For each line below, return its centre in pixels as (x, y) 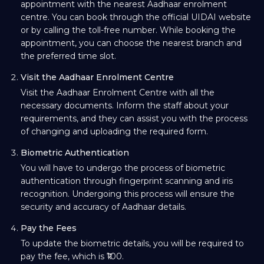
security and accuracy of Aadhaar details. (103, 207)
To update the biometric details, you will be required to (132, 243)
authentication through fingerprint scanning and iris (127, 181)
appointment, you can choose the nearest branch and (131, 43)
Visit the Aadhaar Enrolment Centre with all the (118, 92)
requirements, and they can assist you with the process (134, 118)
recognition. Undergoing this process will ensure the (128, 194)
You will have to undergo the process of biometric (123, 168)
